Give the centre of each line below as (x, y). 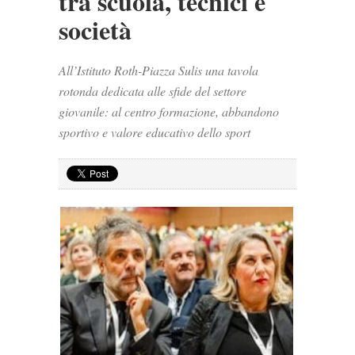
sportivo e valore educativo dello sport (155, 132)
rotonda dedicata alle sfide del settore (153, 91)
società (95, 30)
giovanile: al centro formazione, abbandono (169, 111)
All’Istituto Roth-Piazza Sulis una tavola (158, 70)
